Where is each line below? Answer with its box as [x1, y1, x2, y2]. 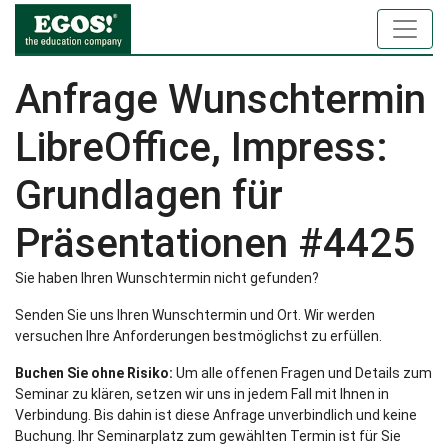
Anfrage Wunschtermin [15, 76, 426, 123]
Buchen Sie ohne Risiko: [15, 365, 173, 381]
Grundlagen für [15, 172, 283, 219]
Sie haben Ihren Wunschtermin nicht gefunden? [15, 270, 319, 286]
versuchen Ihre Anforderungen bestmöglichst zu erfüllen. [15, 328, 382, 344]
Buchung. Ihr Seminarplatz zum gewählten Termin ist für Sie [15, 428, 401, 444]
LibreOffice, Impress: [15, 124, 388, 171]
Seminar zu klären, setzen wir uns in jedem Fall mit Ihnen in [15, 386, 389, 402]
